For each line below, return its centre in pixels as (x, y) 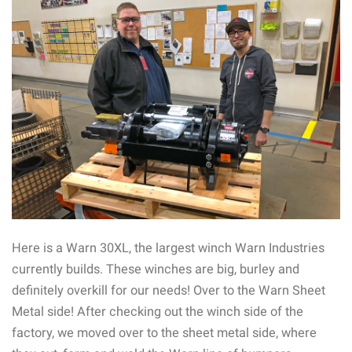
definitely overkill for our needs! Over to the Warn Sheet (169, 290)
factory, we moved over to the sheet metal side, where (164, 332)
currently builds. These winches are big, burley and (156, 269)
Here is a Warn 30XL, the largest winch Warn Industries (168, 247)
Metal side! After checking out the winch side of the (158, 311)
